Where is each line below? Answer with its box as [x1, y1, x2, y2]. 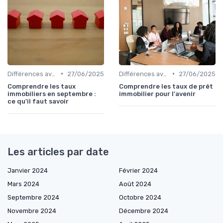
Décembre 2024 [119, 207, 168, 215]
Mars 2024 [7, 180, 39, 188]
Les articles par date [7, 145, 109, 158]
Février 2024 [119, 166, 158, 174]
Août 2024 [119, 180, 151, 188]
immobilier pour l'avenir [119, 90, 196, 98]
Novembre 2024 [7, 207, 56, 215]
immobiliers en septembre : [7, 90, 96, 98]
